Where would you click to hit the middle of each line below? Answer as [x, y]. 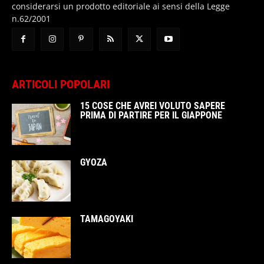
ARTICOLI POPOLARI [61, 84]
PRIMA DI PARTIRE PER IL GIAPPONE [151, 115]
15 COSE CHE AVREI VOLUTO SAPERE [153, 105]
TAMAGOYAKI [107, 219]
